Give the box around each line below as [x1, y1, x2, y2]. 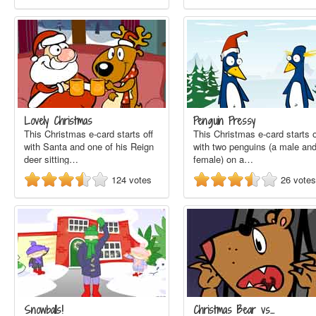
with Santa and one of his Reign [24, 140, 154, 153]
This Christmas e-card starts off [24, 127, 153, 140]
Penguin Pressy [193, 114, 255, 128]
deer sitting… [24, 152, 78, 166]
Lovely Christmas [24, 114, 92, 128]
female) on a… [193, 152, 253, 166]
